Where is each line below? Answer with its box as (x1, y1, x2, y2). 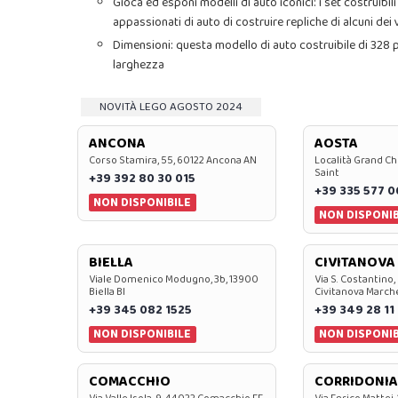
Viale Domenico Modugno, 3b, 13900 (89, 271, 259, 289)
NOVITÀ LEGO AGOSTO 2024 (99, 97, 243, 116)
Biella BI (89, 283, 125, 301)
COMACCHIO (89, 370, 171, 394)
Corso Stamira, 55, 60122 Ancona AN (89, 151, 257, 169)
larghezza (113, 54, 164, 75)
